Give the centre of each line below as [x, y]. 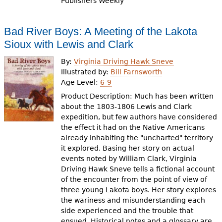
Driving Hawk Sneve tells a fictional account [138, 169]
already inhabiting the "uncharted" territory [137, 138]
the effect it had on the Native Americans [133, 128]
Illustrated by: [86, 72]
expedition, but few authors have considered [139, 117]
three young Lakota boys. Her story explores [139, 190]
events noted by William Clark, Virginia [129, 159]
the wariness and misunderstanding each [133, 200]
